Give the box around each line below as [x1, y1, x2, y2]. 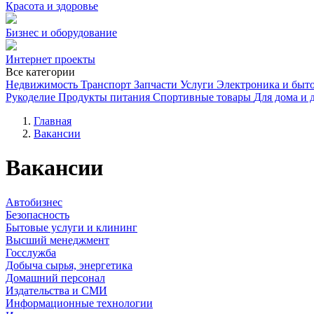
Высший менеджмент [6, 233, 109, 246]
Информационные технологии [6, 296, 153, 309]
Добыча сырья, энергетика [6, 259, 132, 271]
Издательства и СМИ [6, 284, 107, 296]
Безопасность [6, 208, 69, 221]
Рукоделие [6, 91, 55, 103]
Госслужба [6, 246, 56, 259]
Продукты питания [58, 91, 150, 103]
